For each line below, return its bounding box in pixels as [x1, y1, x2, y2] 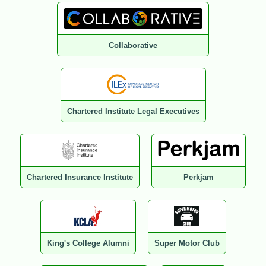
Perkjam [183, 173, 214, 182]
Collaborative [109, 41, 157, 50]
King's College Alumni [46, 239, 129, 248]
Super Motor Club [154, 239, 220, 248]
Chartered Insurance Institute [27, 173, 134, 182]
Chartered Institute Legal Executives [66, 107, 199, 116]
